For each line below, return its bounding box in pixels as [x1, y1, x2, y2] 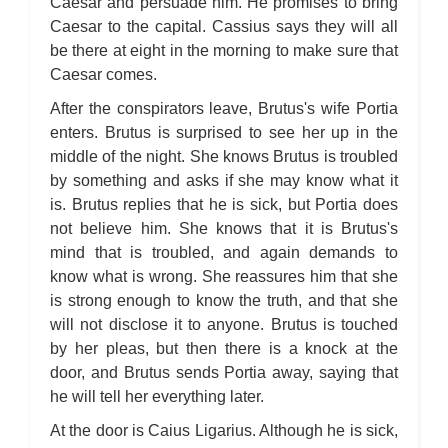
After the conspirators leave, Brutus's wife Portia [50, 100, 398, 117]
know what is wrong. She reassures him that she [50, 268, 398, 285]
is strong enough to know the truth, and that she [50, 292, 398, 309]
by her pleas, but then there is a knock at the [50, 340, 398, 357]
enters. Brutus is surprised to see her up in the [50, 124, 398, 141]
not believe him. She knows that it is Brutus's [50, 220, 398, 237]
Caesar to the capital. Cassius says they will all [50, 18, 398, 35]
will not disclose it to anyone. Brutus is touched [50, 316, 398, 333]
